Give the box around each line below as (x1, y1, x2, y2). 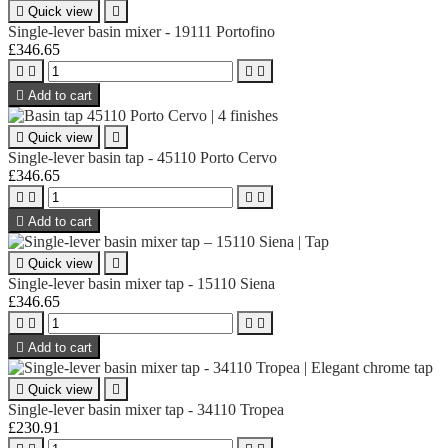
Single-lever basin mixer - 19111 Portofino (8, 22, 275, 40)
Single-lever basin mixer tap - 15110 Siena (8, 274, 275, 292)
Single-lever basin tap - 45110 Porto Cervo (8, 148, 277, 166)
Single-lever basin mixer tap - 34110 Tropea (8, 400, 284, 418)
